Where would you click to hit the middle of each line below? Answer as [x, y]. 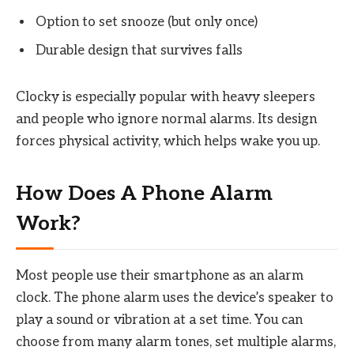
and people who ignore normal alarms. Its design [166, 119]
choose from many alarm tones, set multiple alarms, [176, 343]
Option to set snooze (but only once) [147, 23]
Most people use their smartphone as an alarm [160, 276]
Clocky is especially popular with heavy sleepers [166, 97]
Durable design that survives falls [139, 50]
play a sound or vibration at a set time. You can [159, 320]
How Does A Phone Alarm [144, 194]
